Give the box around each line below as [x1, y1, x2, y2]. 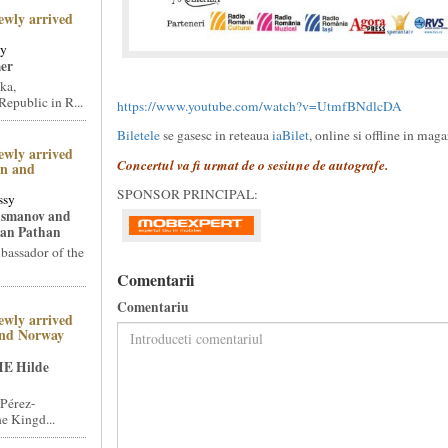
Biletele [116, 126, 163, 144]
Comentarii [116, 268, 194, 291]
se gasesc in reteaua [162, 126, 272, 144]
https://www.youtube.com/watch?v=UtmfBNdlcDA [116, 97, 402, 115]
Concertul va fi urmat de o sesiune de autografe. [116, 155, 388, 174]
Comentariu [116, 297, 189, 317]
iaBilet [271, 126, 309, 144]
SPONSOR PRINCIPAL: [116, 185, 263, 203]
